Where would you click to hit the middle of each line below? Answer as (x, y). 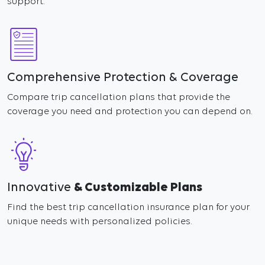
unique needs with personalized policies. (100, 222)
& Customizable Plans (138, 188)
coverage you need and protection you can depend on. (130, 112)
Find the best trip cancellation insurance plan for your (128, 208)
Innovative (41, 188)
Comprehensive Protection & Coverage (123, 78)
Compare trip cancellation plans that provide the (119, 98)
